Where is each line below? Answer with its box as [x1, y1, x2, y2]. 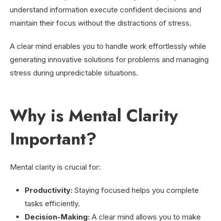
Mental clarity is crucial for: [10, 162, 101, 172]
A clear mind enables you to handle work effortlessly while [10, 41, 206, 51]
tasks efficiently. [25, 198, 80, 208]
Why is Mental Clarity [10, 103, 178, 128]
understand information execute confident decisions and [10, 4, 201, 14]
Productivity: [25, 185, 74, 195]
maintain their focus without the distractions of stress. [10, 18, 193, 28]
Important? [10, 126, 97, 151]
